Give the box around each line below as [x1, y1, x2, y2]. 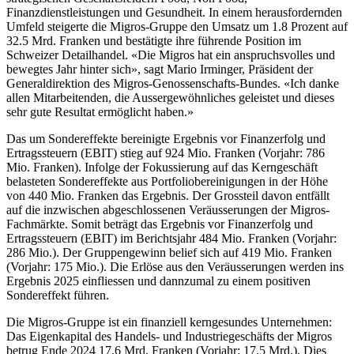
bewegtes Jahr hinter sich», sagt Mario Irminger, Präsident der [6, 62, 313, 77]
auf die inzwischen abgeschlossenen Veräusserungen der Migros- [6, 203, 330, 217]
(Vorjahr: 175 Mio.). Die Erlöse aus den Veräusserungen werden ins [6, 260, 344, 274]
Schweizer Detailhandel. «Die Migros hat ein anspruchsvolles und [6, 48, 335, 62]
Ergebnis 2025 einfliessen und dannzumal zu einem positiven [6, 274, 311, 288]
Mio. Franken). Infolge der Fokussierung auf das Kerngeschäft [6, 160, 318, 175]
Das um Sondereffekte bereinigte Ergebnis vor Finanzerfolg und [6, 132, 326, 146]
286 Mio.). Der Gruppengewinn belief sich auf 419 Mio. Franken [6, 246, 332, 260]
